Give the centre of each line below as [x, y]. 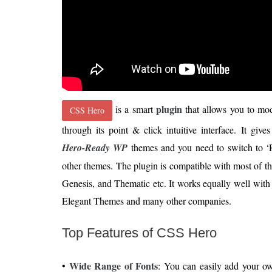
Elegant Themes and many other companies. [147, 201]
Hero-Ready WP [95, 148]
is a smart [134, 109]
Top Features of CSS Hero [139, 233]
